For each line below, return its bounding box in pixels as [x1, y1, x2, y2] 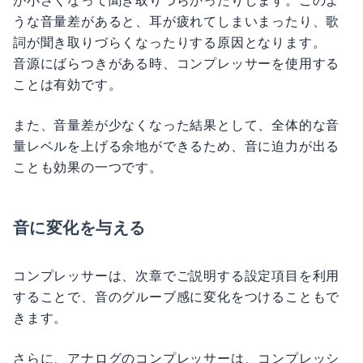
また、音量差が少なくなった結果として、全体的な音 [13, 116, 340, 134]
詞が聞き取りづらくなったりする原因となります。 [13, 33, 327, 51]
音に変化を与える [13, 216, 146, 238]
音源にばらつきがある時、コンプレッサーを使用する [13, 54, 340, 72]
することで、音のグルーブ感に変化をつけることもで [13, 288, 340, 305]
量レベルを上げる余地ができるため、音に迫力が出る [13, 137, 340, 155]
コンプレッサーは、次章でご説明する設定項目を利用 [13, 267, 340, 284]
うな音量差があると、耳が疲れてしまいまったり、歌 [13, 12, 340, 30]
